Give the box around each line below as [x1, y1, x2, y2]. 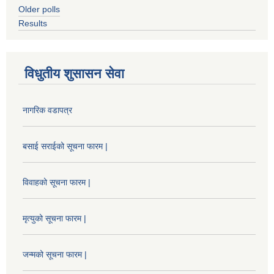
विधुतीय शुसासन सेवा [24, 66, 124, 82]
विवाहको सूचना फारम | [23, 177, 91, 188]
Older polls [18, 4, 60, 15]
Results [18, 18, 47, 29]
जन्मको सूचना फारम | [23, 250, 87, 260]
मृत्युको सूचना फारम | [23, 213, 86, 224]
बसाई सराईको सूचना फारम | [23, 141, 108, 152]
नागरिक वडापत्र [23, 105, 72, 116]
